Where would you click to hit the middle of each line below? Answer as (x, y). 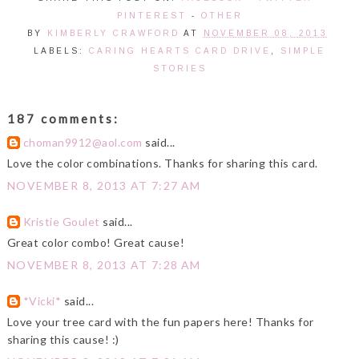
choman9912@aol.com (83, 143)
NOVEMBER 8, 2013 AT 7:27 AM (104, 186)
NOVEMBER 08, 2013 (265, 34)
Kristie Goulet (61, 222)
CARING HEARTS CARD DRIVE (180, 51)
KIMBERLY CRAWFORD (113, 34)
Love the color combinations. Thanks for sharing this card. (162, 163)
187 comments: (63, 119)
